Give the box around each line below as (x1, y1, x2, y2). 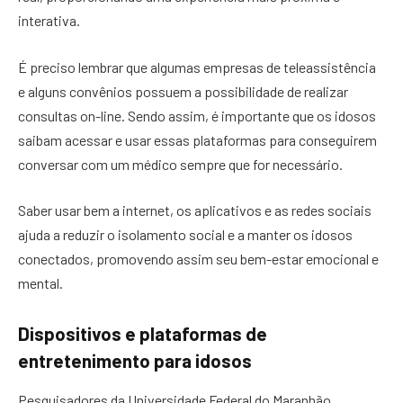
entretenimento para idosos (18, 350, 252, 372)
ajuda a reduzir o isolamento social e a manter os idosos (18, 226, 353, 244)
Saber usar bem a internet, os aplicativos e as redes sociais (18, 201, 372, 219)
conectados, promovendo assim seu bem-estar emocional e (18, 250, 379, 268)
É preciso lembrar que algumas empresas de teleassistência (18, 58, 376, 76)
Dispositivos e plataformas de (18, 323, 267, 345)
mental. (18, 274, 63, 292)
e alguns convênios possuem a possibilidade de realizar (18, 82, 348, 100)
